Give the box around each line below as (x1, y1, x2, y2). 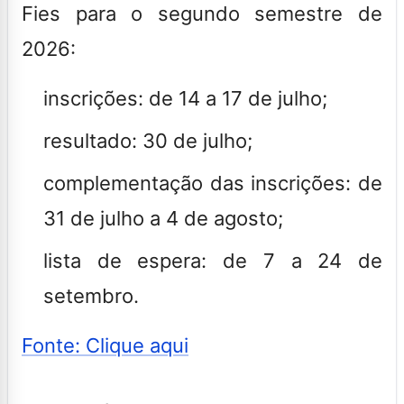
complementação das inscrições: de (43, 170, 382, 195)
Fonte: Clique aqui (22, 333, 188, 357)
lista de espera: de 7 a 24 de (43, 248, 382, 272)
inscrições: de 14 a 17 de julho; (43, 86, 327, 110)
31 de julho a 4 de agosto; (43, 206, 283, 230)
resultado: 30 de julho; (43, 128, 252, 152)
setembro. (43, 283, 139, 308)
